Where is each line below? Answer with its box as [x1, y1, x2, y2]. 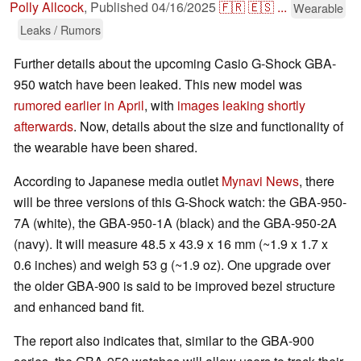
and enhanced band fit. [14, 297, 144, 317]
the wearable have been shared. [14, 138, 197, 157]
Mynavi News [222, 172, 299, 191]
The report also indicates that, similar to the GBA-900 [14, 331, 314, 351]
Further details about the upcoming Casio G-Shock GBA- [14, 54, 336, 73]
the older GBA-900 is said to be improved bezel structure [14, 276, 335, 296]
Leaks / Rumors [20, 21, 101, 39]
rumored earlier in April [14, 96, 144, 115]
